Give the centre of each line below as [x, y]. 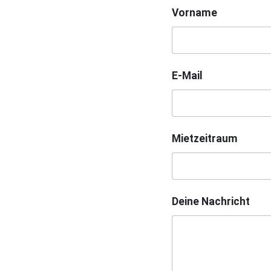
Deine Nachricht [211, 201]
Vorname [194, 12]
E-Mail [187, 75]
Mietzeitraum [205, 138]
